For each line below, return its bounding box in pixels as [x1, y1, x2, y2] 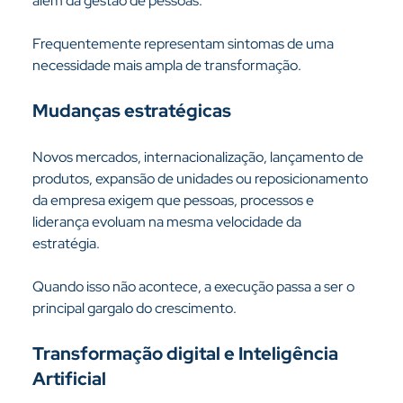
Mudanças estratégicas [31, 99, 231, 122]
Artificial [31, 367, 106, 390]
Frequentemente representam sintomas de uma [31, 34, 336, 53]
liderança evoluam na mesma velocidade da [31, 212, 304, 231]
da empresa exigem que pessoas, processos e [31, 191, 317, 210]
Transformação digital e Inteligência [31, 342, 342, 365]
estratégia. [31, 234, 100, 253]
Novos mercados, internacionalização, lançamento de [31, 148, 366, 166]
